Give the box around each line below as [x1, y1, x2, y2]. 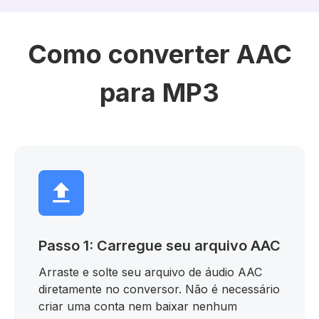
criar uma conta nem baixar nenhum [38, 299, 237, 313]
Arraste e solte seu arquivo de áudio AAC [38, 265, 262, 279]
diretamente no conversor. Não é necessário [38, 282, 280, 296]
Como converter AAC [27, 38, 292, 70]
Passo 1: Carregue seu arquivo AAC [38, 237, 281, 254]
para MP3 [100, 77, 219, 108]
